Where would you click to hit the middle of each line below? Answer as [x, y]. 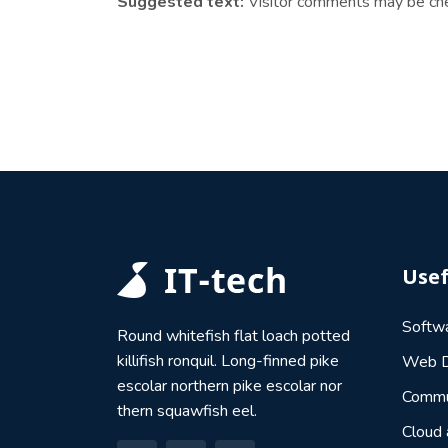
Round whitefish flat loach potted [233, 336]
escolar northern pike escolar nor [229, 386]
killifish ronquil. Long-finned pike [228, 361]
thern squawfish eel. [187, 411]
